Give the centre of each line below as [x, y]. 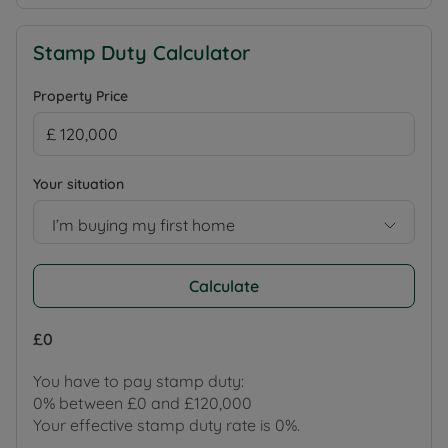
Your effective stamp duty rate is [154, 425]
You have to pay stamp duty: [138, 381]
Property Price [80, 96]
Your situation [78, 184]
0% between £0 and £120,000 [142, 403]
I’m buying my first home [143, 224]
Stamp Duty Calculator [141, 53]
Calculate [224, 286]
